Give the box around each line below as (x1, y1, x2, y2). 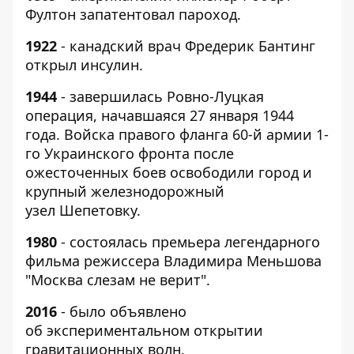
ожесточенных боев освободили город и (25, 163, 312, 182)
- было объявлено (57, 302, 186, 321)
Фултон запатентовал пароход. (25, 5, 241, 24)
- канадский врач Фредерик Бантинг (57, 36, 315, 55)
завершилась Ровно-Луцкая (70, 87, 264, 106)
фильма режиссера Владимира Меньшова (25, 251, 322, 270)
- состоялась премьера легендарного (57, 232, 320, 251)
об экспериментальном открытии (25, 321, 263, 340)
